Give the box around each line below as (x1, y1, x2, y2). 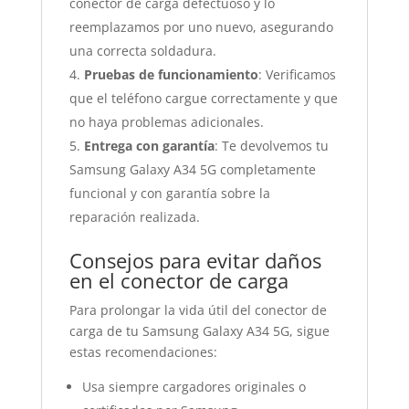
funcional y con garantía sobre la (68, 184, 270, 202)
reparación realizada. (68, 208, 200, 225)
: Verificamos (257, 66, 336, 83)
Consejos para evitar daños (68, 246, 321, 274)
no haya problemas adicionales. (68, 113, 264, 131)
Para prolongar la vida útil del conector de (68, 301, 327, 319)
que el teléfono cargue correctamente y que (68, 89, 338, 107)
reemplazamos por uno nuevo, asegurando (68, 18, 333, 36)
